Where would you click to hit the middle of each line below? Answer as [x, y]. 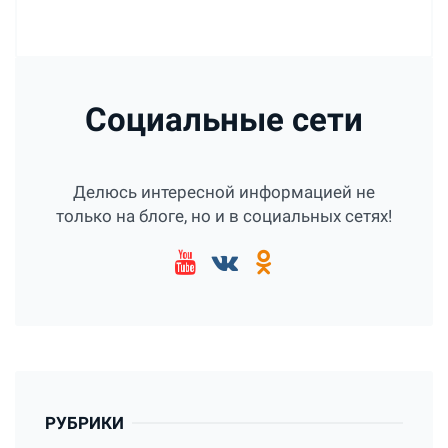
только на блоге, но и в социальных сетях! [224, 216]
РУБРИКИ [84, 424]
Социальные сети [224, 119]
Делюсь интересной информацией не [224, 192]
